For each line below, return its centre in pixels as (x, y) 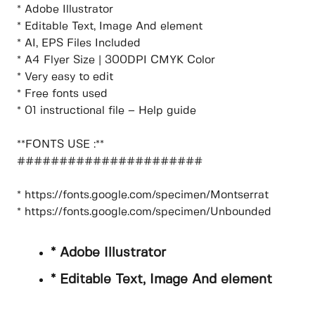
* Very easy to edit (65, 77)
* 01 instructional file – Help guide (107, 111)
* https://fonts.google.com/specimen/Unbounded (144, 212)
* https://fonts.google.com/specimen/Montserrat (143, 195)
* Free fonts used (62, 94)
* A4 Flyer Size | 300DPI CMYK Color (116, 60)
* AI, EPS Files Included (79, 44)
